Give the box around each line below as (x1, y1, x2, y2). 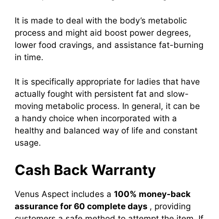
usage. (15, 138, 41, 148)
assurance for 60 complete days (15, 201, 150, 211)
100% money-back (114, 189, 191, 199)
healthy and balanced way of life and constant (15, 126, 197, 136)
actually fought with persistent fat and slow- (15, 89, 189, 99)
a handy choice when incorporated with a (15, 113, 177, 124)
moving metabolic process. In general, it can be (15, 101, 200, 111)
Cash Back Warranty (15, 161, 156, 178)
